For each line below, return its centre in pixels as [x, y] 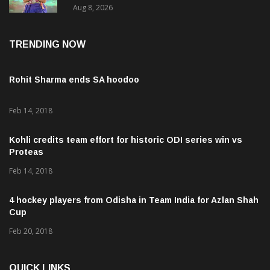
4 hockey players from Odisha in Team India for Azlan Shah [134, 200]
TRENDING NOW [47, 44]
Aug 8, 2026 [93, 7]
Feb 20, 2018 [31, 231]
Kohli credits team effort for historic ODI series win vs [126, 140]
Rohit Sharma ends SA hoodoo [74, 79]
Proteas [26, 152]
